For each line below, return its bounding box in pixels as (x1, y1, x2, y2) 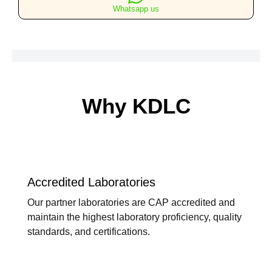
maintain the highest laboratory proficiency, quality (27, 212, 242, 223)
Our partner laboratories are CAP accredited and (27, 197, 235, 208)
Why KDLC (81, 93, 191, 118)
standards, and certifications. (27, 226, 150, 237)
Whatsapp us (113, 4, 159, 13)
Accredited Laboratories (27, 175, 155, 189)
